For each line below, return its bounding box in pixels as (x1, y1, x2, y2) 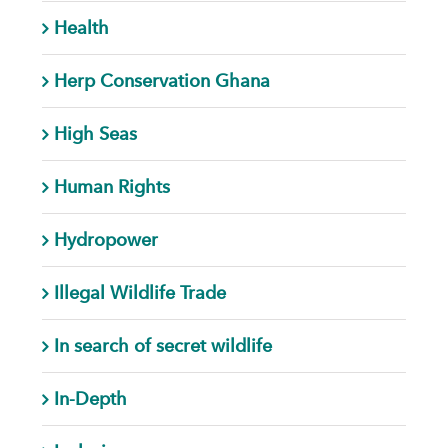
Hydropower (53, 228, 158, 250)
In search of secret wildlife (53, 334, 272, 356)
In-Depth (53, 387, 127, 409)
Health (53, 16, 109, 38)
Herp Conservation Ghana (53, 69, 270, 91)
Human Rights (53, 175, 170, 197)
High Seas (53, 122, 137, 144)
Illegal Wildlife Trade (53, 281, 226, 303)
